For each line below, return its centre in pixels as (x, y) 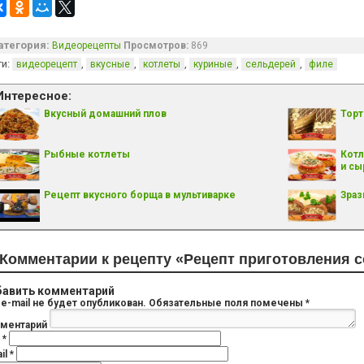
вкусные (110, 64)
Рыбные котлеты (87, 154)
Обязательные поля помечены (226, 303)
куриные (213, 64)
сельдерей (271, 64)
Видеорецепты (87, 45)
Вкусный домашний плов (105, 114)
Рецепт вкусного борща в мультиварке (140, 195)
